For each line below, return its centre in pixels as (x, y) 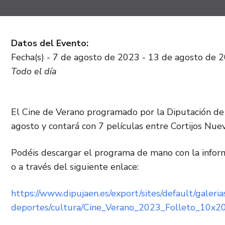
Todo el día (34, 71)
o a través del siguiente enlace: (75, 167)
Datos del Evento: (50, 43)
